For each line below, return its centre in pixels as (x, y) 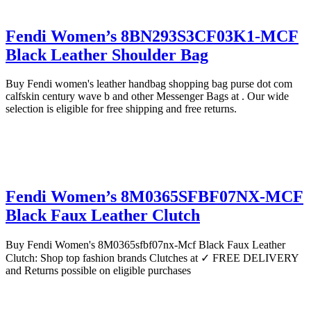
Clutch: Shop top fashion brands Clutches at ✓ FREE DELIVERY (152, 258)
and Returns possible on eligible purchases (98, 271)
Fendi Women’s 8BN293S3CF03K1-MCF (152, 36)
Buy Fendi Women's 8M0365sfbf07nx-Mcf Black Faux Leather (145, 245)
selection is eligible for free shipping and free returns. (121, 109)
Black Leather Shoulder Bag (107, 54)
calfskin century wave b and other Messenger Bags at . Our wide (147, 96)
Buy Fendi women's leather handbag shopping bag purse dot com (149, 84)
